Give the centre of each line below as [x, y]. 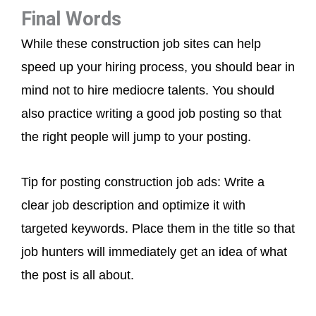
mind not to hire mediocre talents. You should [148, 90]
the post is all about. [78, 275]
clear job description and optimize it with [133, 205]
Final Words [71, 19]
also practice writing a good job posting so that [151, 113]
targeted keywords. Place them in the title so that [158, 229]
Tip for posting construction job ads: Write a [143, 182]
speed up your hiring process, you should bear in [158, 67]
